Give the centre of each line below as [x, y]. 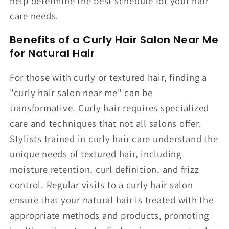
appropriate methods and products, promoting [109, 215]
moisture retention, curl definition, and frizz [104, 169]
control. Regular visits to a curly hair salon [101, 184]
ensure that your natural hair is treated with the [111, 200]
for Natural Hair [52, 53]
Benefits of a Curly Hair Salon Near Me [114, 40]
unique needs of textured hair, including [95, 154]
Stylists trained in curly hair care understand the [114, 138]
